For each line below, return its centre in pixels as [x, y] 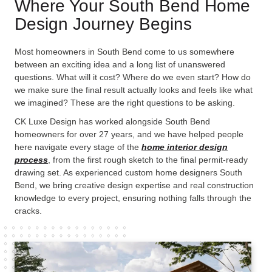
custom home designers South [184, 172]
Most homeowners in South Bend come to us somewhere [124, 51]
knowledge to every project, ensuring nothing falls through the [133, 198]
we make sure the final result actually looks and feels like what [134, 90]
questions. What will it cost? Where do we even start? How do [133, 77]
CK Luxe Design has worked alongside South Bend [112, 121]
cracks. [28, 210]
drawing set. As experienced [70, 172]
